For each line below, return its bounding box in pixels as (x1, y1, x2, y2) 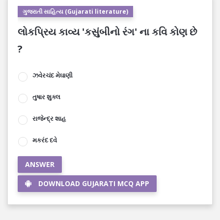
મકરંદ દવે (32, 136, 57, 144)
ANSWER (25, 160, 55, 169)
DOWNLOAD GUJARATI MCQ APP (38, 179, 149, 188)
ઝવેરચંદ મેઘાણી (32, 71, 73, 80)
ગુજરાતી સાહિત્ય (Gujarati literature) (23, 7, 128, 16)
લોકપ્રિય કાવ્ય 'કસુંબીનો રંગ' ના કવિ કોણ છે (18, 25, 197, 38)
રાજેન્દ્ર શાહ (32, 114, 66, 123)
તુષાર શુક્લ (32, 92, 60, 101)
